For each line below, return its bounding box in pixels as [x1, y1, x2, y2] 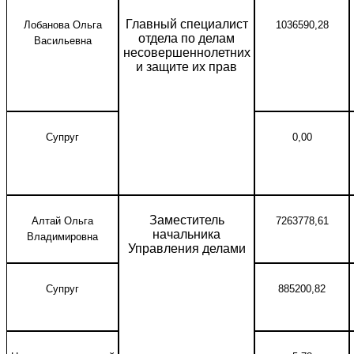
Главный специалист [125, 17, 248, 31]
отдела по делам [138, 32, 235, 45]
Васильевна [33, 35, 92, 47]
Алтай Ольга [32, 215, 93, 227]
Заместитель [149, 213, 224, 227]
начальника [153, 228, 220, 241]
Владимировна [27, 231, 98, 243]
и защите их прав [136, 60, 237, 73]
